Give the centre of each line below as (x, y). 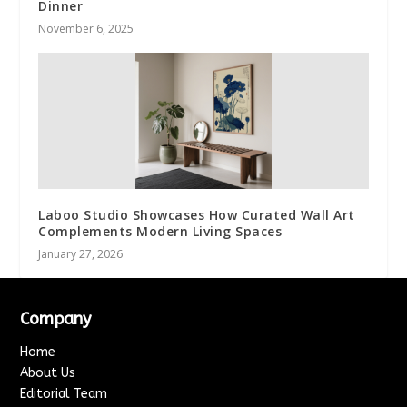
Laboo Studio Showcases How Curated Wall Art (197, 215)
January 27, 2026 (81, 254)
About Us (48, 373)
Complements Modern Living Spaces (160, 232)
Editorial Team (64, 394)
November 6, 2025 (86, 29)
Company (56, 319)
